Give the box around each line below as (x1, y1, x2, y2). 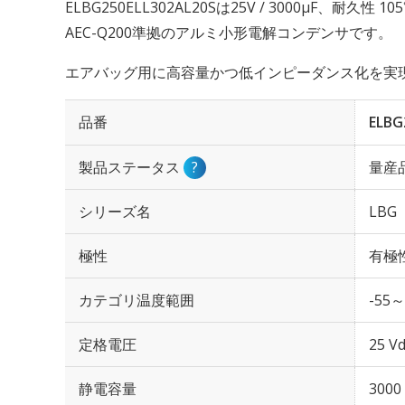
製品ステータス (79, 157, 184, 177)
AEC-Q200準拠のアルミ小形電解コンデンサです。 (65, 23, 392, 42)
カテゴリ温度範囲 (79, 290, 194, 310)
